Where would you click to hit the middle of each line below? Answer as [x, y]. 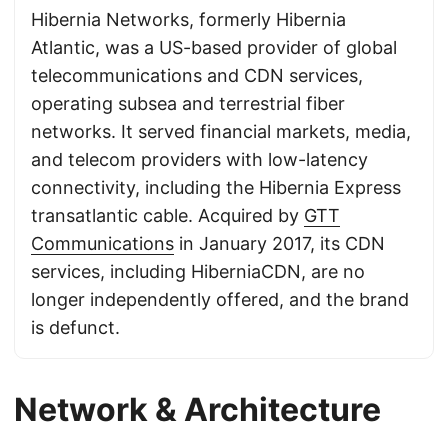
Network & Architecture [197, 409]
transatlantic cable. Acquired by [167, 215]
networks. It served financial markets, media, [221, 131]
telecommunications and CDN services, [197, 75]
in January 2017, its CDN [279, 243]
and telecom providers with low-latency [199, 159]
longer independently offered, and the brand [220, 299]
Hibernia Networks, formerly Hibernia [188, 19]
